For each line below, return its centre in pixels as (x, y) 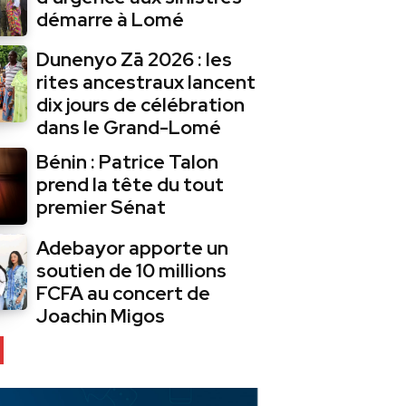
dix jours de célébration (141, 105)
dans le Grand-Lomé (129, 128)
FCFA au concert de (124, 293)
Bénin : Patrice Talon (128, 162)
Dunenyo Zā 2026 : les (135, 60)
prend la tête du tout (130, 185)
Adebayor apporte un (133, 247)
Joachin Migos (101, 315)
